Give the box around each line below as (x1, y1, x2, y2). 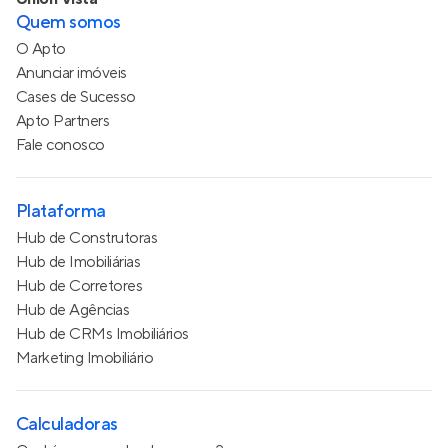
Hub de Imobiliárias (16, 251, 141, 272)
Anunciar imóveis (16, 62, 127, 83)
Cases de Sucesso (16, 86, 136, 107)
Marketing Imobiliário (16, 347, 154, 368)
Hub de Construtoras (16, 227, 158, 248)
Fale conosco (16, 134, 105, 155)
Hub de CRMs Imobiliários (16, 323, 189, 344)
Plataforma (16, 199, 106, 223)
